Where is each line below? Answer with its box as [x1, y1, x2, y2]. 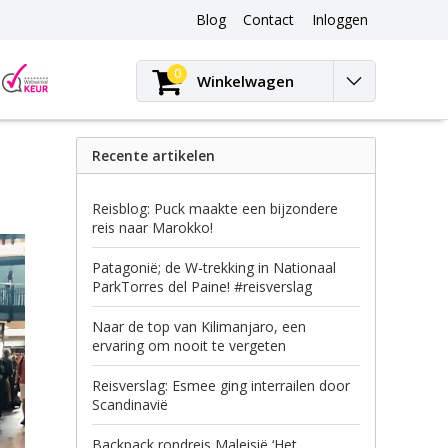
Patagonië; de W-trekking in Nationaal [92, 258, 336, 277]
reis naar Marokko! [92, 218, 213, 237]
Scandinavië [92, 395, 168, 414]
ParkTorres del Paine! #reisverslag [92, 277, 312, 296]
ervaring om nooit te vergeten [92, 336, 286, 355]
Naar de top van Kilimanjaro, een [92, 317, 306, 336]
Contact [243, 10, 294, 30]
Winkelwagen [197, 71, 294, 91]
